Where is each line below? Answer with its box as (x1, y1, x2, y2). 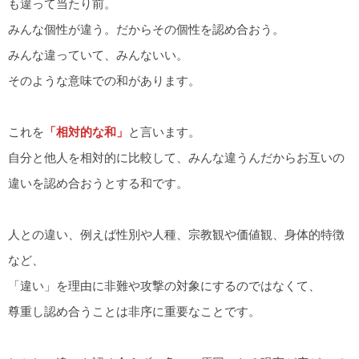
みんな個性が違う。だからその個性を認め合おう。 (8, 22, 284, 36)
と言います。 (128, 124, 200, 139)
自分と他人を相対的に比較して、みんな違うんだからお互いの (8, 150, 345, 164)
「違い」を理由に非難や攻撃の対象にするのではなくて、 (8, 278, 321, 292)
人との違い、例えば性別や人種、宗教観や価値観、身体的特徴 (8, 227, 345, 241)
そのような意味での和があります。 (8, 73, 200, 87)
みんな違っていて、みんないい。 (8, 47, 188, 62)
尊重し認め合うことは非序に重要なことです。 (8, 304, 260, 318)
